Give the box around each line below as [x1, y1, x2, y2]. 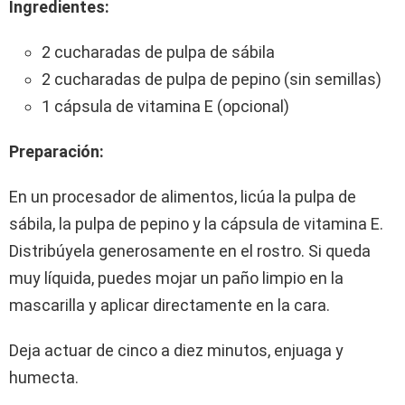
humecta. [9, 367, 79, 387]
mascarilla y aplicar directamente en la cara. [9, 295, 330, 315]
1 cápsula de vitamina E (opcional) [42, 96, 289, 116]
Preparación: [9, 141, 104, 161]
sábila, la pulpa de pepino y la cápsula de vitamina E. [9, 213, 383, 233]
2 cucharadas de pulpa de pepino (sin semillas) [42, 69, 381, 89]
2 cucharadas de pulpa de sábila [42, 42, 275, 61]
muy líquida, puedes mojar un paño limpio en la [9, 268, 344, 287]
